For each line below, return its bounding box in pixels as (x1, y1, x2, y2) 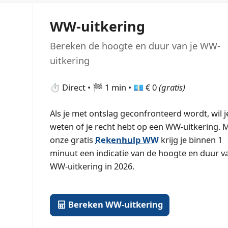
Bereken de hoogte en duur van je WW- (50, 40, 221, 52)
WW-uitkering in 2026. (50, 160, 135, 172)
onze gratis (50, 134, 96, 146)
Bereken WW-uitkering (66, 198, 163, 211)
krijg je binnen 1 (159, 134, 223, 146)
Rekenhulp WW (95, 134, 159, 146)
